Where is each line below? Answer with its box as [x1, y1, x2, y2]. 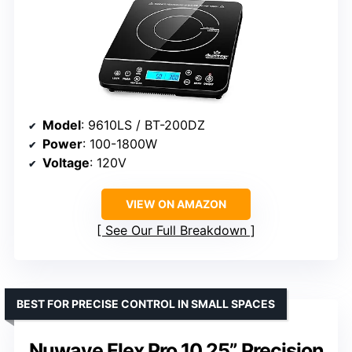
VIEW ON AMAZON [126, 196, 226, 211]
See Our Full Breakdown [105, 222, 247, 238]
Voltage [42, 154, 90, 170]
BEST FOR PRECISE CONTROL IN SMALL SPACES [16, 296, 275, 310]
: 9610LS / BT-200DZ [81, 116, 205, 133]
